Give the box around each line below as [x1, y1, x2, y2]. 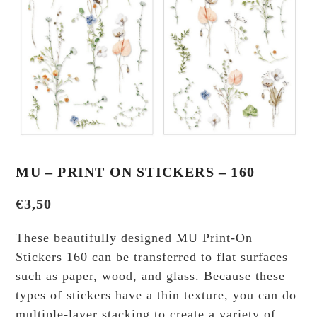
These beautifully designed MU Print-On [16, 231, 253, 246]
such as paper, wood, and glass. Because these [16, 269, 286, 284]
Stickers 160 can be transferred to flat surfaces [16, 250, 289, 265]
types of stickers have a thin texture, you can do [16, 288, 297, 303]
